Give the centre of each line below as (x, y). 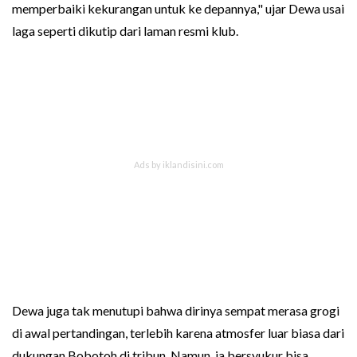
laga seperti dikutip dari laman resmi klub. (125, 30)
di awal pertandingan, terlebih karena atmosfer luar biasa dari (178, 332)
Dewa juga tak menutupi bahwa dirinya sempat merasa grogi (176, 310)
